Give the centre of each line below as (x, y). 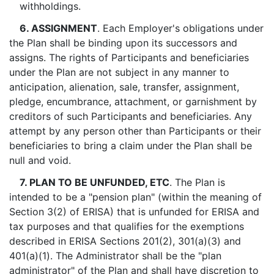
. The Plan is (197, 182)
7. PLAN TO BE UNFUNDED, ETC (94, 182)
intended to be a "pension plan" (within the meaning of (135, 197)
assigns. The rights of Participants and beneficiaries (129, 57)
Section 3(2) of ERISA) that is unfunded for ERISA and (134, 212)
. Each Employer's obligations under (180, 28)
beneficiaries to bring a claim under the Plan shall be (131, 146)
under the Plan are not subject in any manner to (119, 72)
